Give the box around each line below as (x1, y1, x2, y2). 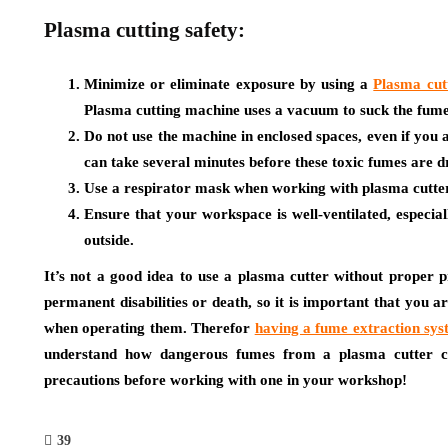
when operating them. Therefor (44, 319, 255, 336)
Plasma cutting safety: (44, 17, 245, 42)
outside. (84, 231, 134, 248)
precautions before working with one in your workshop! (44, 371, 407, 388)
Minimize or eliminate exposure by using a (84, 75, 374, 92)
